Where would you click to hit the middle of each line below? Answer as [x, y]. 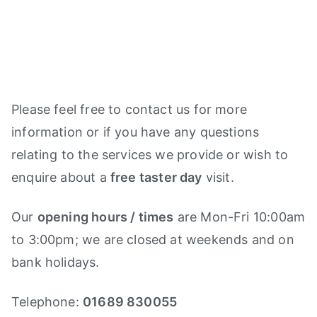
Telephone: [47, 302]
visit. [218, 178]
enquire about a [61, 178]
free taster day [156, 178]
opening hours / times [105, 217]
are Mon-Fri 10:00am [240, 217]
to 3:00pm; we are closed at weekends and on [153, 240]
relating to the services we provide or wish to [150, 155]
